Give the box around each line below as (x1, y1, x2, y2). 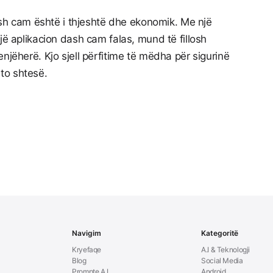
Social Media (201, 256, 243, 266)
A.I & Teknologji (201, 245, 250, 255)
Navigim (72, 229, 101, 238)
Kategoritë (201, 229, 239, 238)
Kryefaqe (72, 245, 102, 255)
